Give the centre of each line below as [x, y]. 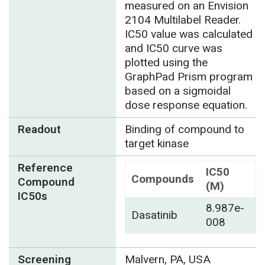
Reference [45, 168]
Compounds [162, 179]
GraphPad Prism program [188, 77]
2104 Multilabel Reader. [182, 20]
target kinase [156, 143]
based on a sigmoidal [177, 91]
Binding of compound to [184, 129]
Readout [39, 129]
